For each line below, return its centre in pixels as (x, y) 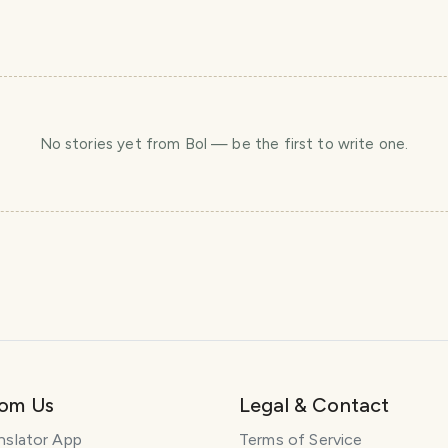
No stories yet (92, 144)
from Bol (176, 144)
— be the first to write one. (308, 144)
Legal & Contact (314, 405)
